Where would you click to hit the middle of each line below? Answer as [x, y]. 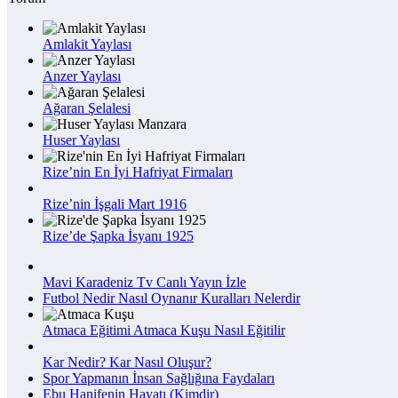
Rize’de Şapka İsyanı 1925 [118, 235]
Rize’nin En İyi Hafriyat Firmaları [138, 171]
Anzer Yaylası [82, 76]
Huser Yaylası [81, 139]
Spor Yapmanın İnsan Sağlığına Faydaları [159, 378]
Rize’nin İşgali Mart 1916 [115, 203]
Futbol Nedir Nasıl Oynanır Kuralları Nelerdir [171, 298]
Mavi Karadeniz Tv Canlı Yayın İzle [144, 282]
